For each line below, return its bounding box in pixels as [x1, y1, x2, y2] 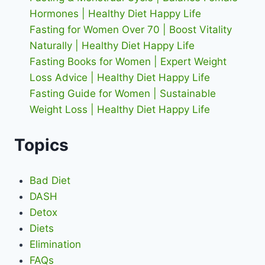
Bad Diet [29, 174, 70, 186]
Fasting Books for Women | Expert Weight [29, 55, 227, 67]
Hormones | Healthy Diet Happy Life [29, 7, 201, 20]
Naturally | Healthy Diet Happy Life [29, 39, 195, 51]
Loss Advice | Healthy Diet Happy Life [29, 71, 210, 83]
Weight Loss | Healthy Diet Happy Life [29, 103, 210, 115]
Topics [14, 135, 69, 156]
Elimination [29, 238, 81, 250]
